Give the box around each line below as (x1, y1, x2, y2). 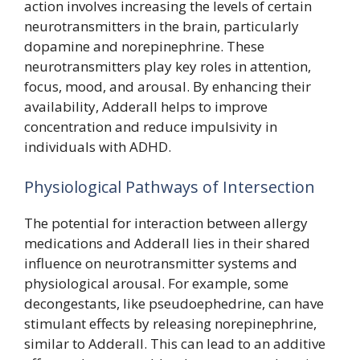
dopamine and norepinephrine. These (24, 37, 264, 55)
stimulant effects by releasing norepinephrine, (24, 313, 317, 333)
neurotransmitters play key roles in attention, (24, 57, 311, 76)
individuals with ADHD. (24, 137, 171, 156)
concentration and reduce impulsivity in (24, 117, 277, 136)
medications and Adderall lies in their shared (24, 233, 310, 252)
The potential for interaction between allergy (24, 213, 308, 232)
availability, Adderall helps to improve (24, 97, 268, 116)
